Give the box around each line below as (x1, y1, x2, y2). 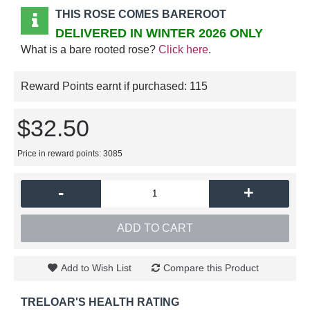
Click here (158, 43, 208, 55)
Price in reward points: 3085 (17, 148, 122, 158)
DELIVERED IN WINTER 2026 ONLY (55, 26, 263, 40)
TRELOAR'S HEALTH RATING (21, 295, 179, 308)
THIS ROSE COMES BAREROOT (55, 8, 226, 20)
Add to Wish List (61, 262, 131, 273)
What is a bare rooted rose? (21, 43, 158, 55)
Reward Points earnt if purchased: (21, 80, 190, 92)
